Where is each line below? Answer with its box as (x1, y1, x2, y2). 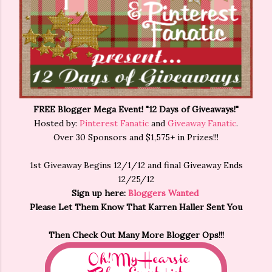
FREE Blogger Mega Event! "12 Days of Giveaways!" (33, 104, 239, 115)
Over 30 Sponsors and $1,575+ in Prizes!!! (53, 132, 219, 143)
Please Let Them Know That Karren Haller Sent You (30, 202, 242, 213)
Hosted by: (34, 118, 80, 129)
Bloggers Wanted (127, 188, 199, 199)
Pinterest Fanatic (80, 118, 149, 129)
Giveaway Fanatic (168, 118, 236, 129)
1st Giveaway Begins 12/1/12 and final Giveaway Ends (29, 160, 243, 171)
